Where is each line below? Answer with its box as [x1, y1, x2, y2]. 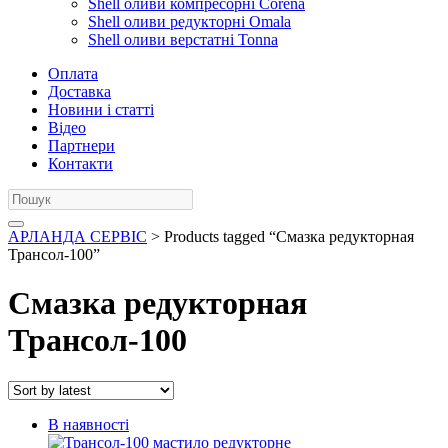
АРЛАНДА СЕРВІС [8, 228, 147, 245]
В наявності [48, 415, 129, 433]
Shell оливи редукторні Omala [88, 13, 291, 30]
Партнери [48, 137, 115, 154]
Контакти [48, 155, 113, 172]
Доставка [48, 83, 111, 100]
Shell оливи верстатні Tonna [88, 31, 278, 48]
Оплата [48, 65, 98, 82]
